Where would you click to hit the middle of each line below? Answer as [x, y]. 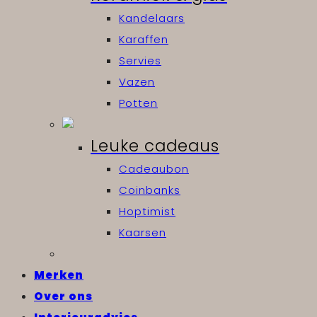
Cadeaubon [154, 169]
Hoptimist [147, 212]
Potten [138, 103]
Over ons [63, 296]
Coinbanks [150, 190]
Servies [140, 61]
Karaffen [144, 40]
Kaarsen [143, 233]
